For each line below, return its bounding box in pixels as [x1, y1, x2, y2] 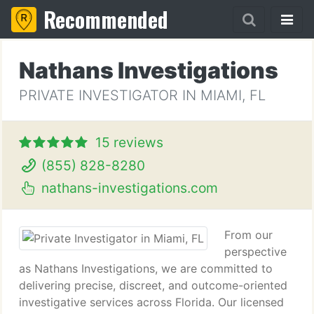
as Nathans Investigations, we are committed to [19, 261, 273, 275]
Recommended [43, 4, 168, 35]
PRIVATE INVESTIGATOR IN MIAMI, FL [19, 87, 266, 104]
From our [224, 228, 273, 242]
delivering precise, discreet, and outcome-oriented [19, 278, 287, 292]
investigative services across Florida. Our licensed [19, 295, 284, 309]
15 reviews [95, 134, 163, 151]
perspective [224, 245, 287, 259]
